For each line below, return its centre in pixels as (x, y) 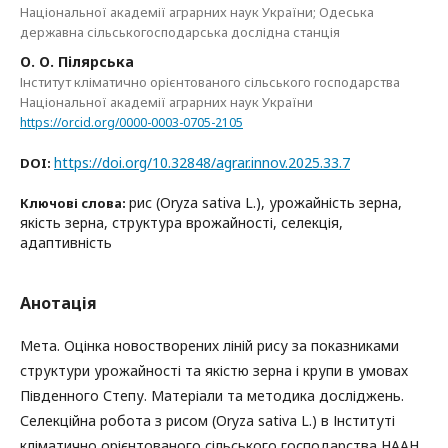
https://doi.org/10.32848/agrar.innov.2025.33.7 (202, 163)
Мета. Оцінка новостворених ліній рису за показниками (209, 346)
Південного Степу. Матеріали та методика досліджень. (212, 396)
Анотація (58, 303)
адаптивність (66, 243)
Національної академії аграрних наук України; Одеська (197, 12)
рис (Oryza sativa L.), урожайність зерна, (265, 203)
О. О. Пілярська (77, 62)
